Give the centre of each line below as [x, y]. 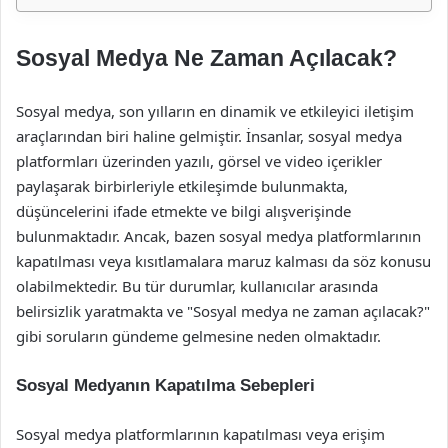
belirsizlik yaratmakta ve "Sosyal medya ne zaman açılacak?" [223, 311]
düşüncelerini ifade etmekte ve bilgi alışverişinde [183, 211]
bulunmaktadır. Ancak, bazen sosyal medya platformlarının [218, 236]
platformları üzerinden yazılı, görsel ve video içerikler [199, 161]
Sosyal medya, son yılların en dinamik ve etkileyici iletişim [215, 111]
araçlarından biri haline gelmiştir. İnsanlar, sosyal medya [209, 136]
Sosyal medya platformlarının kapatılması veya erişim [200, 434]
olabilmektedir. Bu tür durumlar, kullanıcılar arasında [197, 286]
